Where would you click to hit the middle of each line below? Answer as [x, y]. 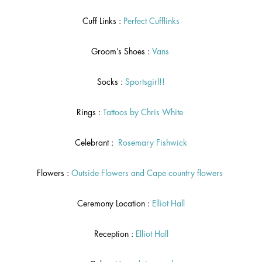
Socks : [111, 82]
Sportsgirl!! [145, 82]
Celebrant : [96, 143]
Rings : [90, 113]
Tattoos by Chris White [144, 113]
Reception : [115, 234]
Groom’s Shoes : [121, 52]
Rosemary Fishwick [153, 143]
